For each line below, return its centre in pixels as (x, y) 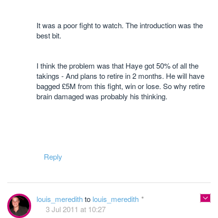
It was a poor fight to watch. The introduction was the (120, 25)
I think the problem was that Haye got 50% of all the (118, 65)
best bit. (49, 35)
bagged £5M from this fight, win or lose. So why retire (121, 86)
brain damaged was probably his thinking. (102, 96)
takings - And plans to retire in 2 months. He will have (120, 76)
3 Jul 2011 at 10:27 (76, 209)
